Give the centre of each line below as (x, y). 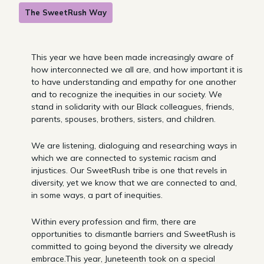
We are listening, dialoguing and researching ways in (134, 146)
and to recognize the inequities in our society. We (127, 95)
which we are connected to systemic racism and (124, 158)
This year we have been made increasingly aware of (132, 57)
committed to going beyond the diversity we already (132, 247)
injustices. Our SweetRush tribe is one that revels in (129, 171)
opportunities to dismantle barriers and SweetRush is (133, 234)
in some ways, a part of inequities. (97, 195)
